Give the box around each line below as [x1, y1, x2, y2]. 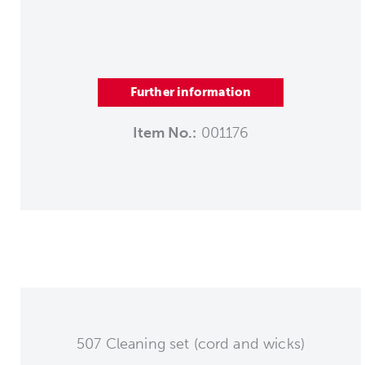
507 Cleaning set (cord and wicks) [77, 334, 305, 353]
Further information [130, 84, 251, 99]
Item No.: [132, 123, 197, 142]
